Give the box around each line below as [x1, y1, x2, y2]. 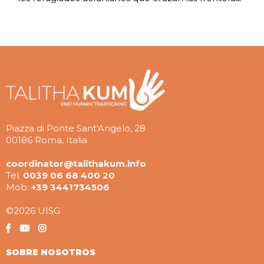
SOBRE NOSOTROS [6, 247, 95, 258]
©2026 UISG [6, 205, 60, 216]
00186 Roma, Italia [6, 134, 87, 146]
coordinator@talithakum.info [6, 158, 146, 169]
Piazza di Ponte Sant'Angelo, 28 [6, 123, 146, 134]
